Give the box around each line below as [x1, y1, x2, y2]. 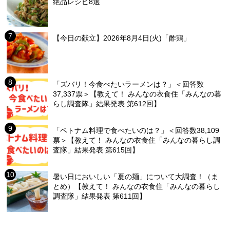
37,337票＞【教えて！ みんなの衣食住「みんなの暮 [53, 90, 222, 99]
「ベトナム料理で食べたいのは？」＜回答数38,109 [53, 126, 220, 135]
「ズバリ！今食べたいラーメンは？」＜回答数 [53, 80, 204, 89]
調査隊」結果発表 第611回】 [53, 192, 147, 201]
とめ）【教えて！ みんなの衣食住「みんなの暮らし [53, 182, 221, 191]
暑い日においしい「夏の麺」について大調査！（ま [53, 172, 219, 181]
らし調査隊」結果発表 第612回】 [53, 100, 161, 108]
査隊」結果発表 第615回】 [53, 146, 140, 155]
